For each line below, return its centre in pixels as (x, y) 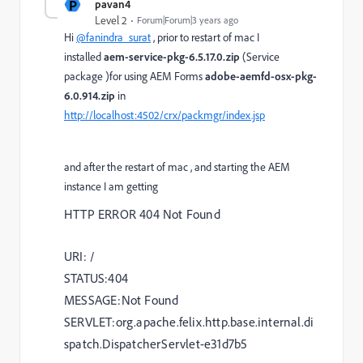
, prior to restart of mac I (205, 37)
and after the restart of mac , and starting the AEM (177, 167)
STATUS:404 (96, 278)
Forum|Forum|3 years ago (188, 19)
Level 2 (111, 20)
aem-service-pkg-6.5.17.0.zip (172, 56)
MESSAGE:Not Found (122, 299)
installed (84, 56)
